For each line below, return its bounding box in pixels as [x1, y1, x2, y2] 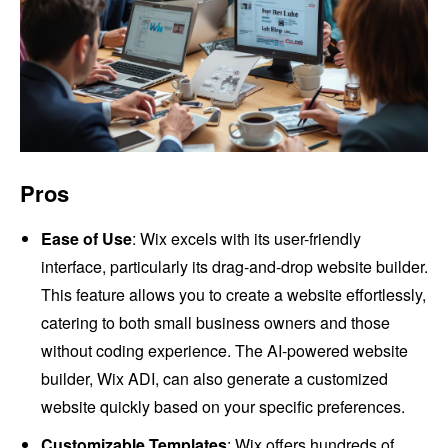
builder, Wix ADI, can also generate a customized [41, 367, 388, 391]
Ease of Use [41, 227, 132, 251]
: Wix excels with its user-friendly [132, 227, 361, 251]
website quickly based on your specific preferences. [41, 395, 405, 419]
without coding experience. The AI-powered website [41, 339, 408, 363]
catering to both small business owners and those [41, 311, 390, 335]
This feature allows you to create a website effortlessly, [41, 283, 426, 307]
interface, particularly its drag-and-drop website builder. [41, 255, 428, 279]
